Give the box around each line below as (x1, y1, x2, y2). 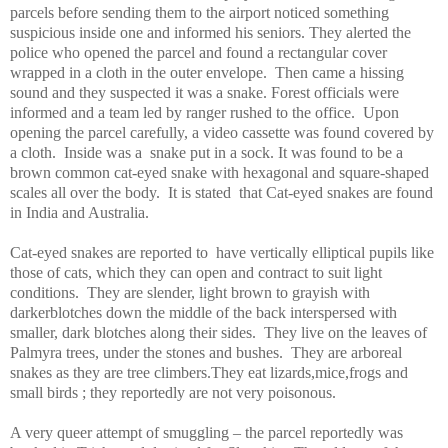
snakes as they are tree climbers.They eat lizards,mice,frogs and (10, 363, 408, 381)
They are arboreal (291, 343, 402, 361)
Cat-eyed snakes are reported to (10, 243, 212, 261)
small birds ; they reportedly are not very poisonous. (10, 383, 336, 401)
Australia (88, 203, 145, 221)
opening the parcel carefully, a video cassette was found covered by (10, 123, 434, 141)
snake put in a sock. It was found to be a (150, 143, 403, 161)
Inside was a (64, 143, 146, 161)
